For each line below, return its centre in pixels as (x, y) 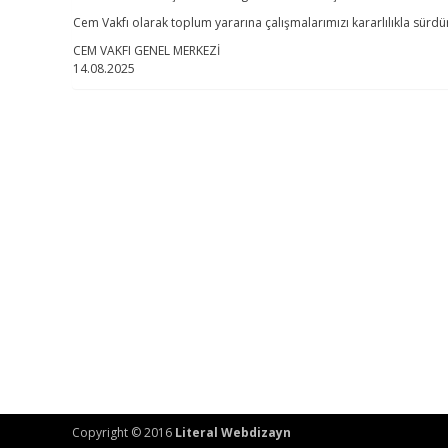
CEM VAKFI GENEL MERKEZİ (146, 50)
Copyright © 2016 (123, 432)
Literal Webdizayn (233, 432)
